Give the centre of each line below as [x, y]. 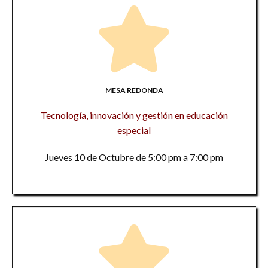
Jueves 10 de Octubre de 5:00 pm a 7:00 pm [134, 157]
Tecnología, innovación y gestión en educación [134, 115]
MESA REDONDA [134, 90]
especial [134, 130]
